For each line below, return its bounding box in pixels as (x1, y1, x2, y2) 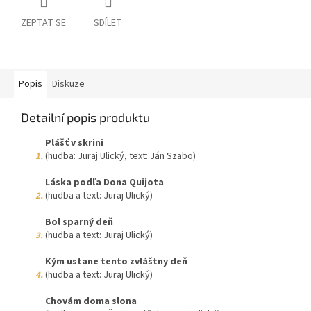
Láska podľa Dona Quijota (45, 176, 164, 190)
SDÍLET (94, 16, 122, 31)
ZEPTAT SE (21, 16, 66, 31)
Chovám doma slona (45, 294, 137, 309)
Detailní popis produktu (21, 110, 150, 126)
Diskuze (52, 77, 85, 92)
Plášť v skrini (45, 136, 103, 151)
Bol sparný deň (45, 215, 113, 230)
